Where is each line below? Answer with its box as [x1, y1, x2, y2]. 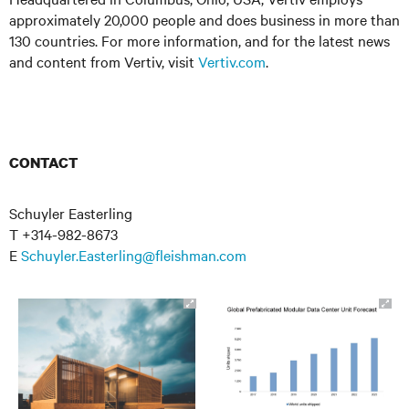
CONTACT [9, 152, 78, 173]
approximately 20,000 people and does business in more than [9, 9, 400, 29]
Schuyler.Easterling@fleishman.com [21, 245, 246, 265]
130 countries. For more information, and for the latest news [9, 30, 390, 50]
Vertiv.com [198, 51, 266, 71]
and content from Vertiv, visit [9, 51, 198, 71]
